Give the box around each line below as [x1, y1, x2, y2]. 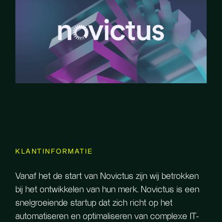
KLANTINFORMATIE [15, 148, 93, 155]
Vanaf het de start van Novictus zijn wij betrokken [15, 171, 199, 180]
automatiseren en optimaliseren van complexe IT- [15, 212, 199, 221]
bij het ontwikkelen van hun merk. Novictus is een [15, 185, 200, 194]
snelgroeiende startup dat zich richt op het [15, 198, 173, 207]
